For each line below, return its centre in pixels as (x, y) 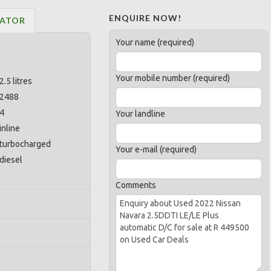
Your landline (141, 114)
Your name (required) (155, 42)
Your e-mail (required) (156, 149)
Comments (136, 185)
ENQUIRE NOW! (145, 18)
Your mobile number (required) (173, 78)
